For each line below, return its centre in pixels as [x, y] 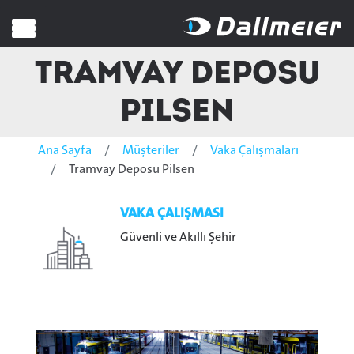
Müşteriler [151, 150]
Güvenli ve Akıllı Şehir [178, 237]
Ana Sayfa [65, 150]
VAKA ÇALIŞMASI [172, 213]
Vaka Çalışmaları [254, 150]
